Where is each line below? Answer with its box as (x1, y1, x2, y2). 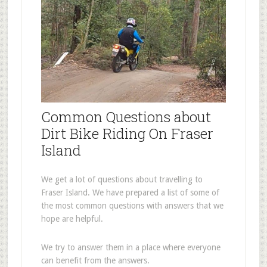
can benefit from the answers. (41, 255, 150, 265)
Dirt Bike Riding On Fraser (41, 123, 213, 143)
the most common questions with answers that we (41, 200, 223, 210)
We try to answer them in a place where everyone (41, 242, 221, 252)
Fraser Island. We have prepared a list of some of (41, 187, 219, 197)
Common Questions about (41, 107, 211, 126)
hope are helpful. (41, 213, 103, 223)
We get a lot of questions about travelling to (41, 174, 203, 184)
